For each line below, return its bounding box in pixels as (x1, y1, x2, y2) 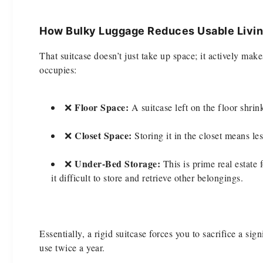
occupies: (39, 63, 77, 76)
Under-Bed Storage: (75, 156, 160, 170)
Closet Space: (75, 128, 132, 142)
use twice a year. (39, 241, 105, 254)
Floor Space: (75, 100, 129, 114)
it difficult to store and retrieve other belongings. (51, 171, 243, 184)
